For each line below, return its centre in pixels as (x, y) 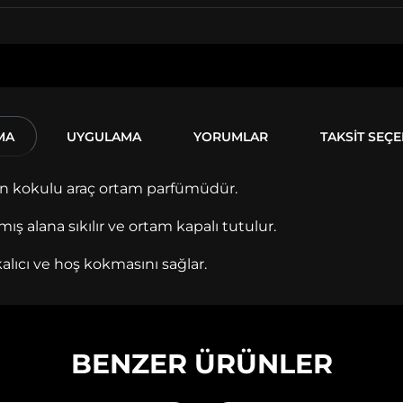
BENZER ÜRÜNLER (201, 364)
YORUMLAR (231, 136)
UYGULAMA (104, 136)
